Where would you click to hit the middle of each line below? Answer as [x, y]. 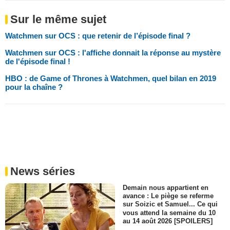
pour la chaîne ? [34, 87]
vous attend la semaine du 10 [169, 213]
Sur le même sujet [58, 20]
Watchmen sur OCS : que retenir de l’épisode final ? [98, 36]
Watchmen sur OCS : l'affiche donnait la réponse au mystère [113, 53]
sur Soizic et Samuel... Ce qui [170, 204]
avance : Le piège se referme [168, 196]
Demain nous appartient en [166, 188]
